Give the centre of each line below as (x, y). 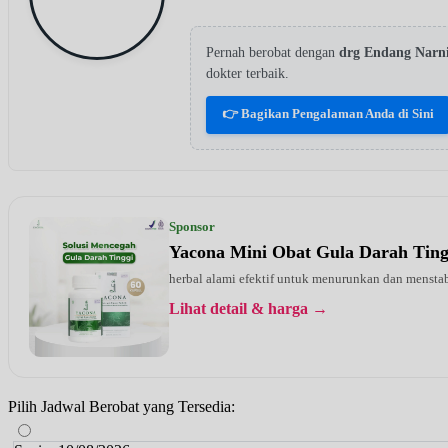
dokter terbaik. (247, 73)
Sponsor (192, 226)
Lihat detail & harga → (248, 308)
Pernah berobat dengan (272, 52)
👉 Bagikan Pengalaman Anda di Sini (328, 113)
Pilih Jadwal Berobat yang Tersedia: (121, 406)
